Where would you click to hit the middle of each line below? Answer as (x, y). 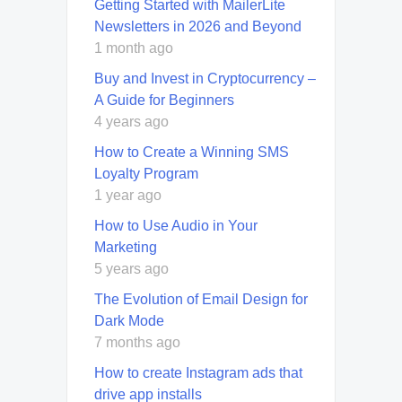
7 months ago (137, 342)
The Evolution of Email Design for (201, 299)
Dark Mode (129, 320)
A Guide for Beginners (164, 100)
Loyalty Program (146, 173)
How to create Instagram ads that (198, 372)
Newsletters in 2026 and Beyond (198, 26)
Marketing (126, 247)
